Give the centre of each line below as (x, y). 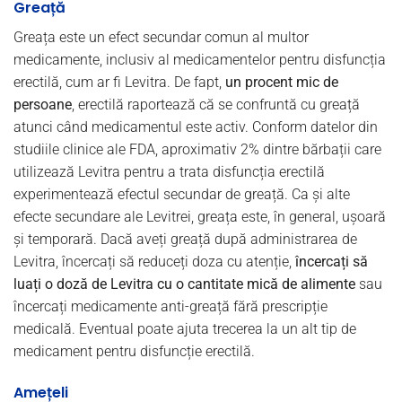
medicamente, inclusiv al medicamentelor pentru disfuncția (200, 60)
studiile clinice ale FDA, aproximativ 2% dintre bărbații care (197, 150)
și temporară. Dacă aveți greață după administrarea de (185, 240)
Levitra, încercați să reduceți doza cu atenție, (154, 262)
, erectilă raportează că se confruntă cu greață (216, 105)
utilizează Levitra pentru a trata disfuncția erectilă (169, 172)
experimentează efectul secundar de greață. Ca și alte (182, 195)
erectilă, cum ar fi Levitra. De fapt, (119, 83)
